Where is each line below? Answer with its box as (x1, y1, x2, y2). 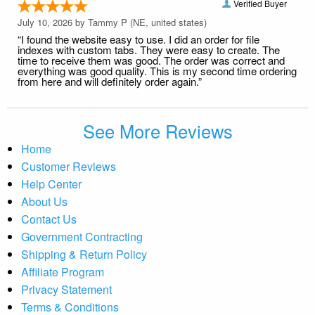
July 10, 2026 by (18, 15, 88, 29)
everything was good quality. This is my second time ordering (18, 63, 297, 78)
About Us (21, 193, 67, 210)
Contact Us (21, 210, 77, 227)
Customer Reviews (21, 157, 116, 174)
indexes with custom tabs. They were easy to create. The (18, 41, 280, 57)
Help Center (21, 175, 82, 192)
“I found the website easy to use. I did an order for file (18, 31, 259, 46)
